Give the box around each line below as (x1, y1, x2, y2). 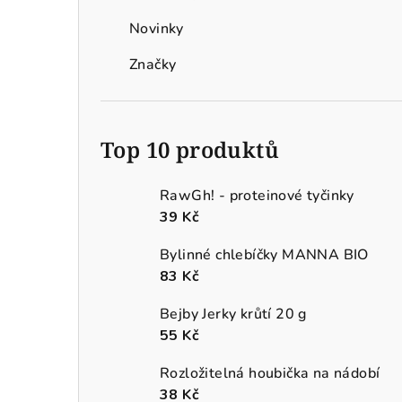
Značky (129, 54, 177, 74)
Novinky (129, 18, 184, 39)
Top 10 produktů (100, 134, 279, 164)
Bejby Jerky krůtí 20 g (160, 303, 307, 324)
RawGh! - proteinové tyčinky (160, 185, 354, 205)
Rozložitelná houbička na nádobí (160, 363, 380, 383)
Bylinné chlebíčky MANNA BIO (160, 244, 369, 265)
